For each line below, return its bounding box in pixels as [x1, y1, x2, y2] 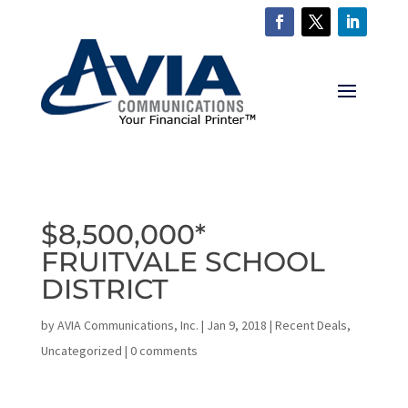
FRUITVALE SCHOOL [40, 245, 325, 279]
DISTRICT [40, 272, 168, 306]
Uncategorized [40, 342, 122, 359]
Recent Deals [274, 317, 347, 333]
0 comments [129, 342, 198, 359]
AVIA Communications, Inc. [56, 317, 199, 333]
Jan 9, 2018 [206, 317, 267, 333]
